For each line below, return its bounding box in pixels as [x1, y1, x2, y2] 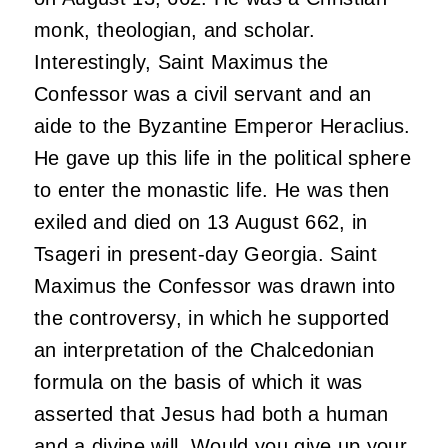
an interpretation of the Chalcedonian [34, 338, 374, 361]
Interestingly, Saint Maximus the [34, 50, 329, 73]
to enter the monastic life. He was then [34, 178, 390, 201]
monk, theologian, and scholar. [34, 18, 316, 41]
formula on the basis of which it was [34, 370, 363, 393]
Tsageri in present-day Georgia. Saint [34, 242, 377, 265]
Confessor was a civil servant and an [34, 82, 372, 105]
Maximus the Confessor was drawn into [34, 274, 396, 297]
